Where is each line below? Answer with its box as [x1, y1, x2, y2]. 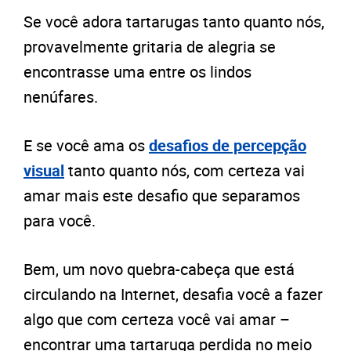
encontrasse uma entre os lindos [24, 61, 251, 83]
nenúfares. [24, 86, 98, 108]
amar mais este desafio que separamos [24, 185, 300, 207]
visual [24, 160, 64, 182]
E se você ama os [24, 135, 149, 157]
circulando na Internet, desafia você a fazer [24, 284, 323, 306]
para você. [24, 210, 96, 232]
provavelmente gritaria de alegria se [24, 36, 276, 58]
